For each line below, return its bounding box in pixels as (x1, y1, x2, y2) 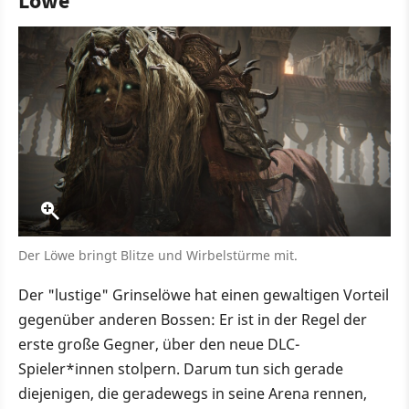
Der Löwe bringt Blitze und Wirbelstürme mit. (18, 246, 298, 264)
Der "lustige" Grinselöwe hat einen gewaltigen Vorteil (18, 284, 389, 305)
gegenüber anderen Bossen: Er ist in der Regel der (18, 309, 367, 330)
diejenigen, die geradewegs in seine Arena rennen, (18, 383, 367, 404)
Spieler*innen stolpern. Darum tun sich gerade (18, 358, 343, 379)
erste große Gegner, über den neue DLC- (18, 333, 299, 354)
